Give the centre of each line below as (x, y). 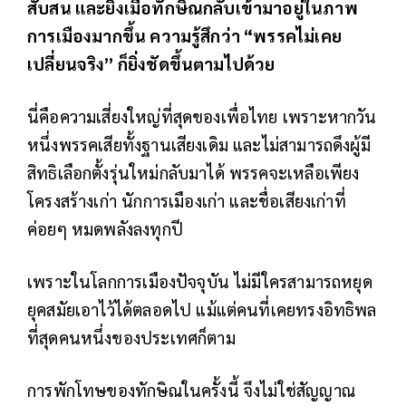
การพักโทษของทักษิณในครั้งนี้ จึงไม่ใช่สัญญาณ (191, 389)
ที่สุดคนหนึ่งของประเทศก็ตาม (131, 337)
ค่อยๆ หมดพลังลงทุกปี (105, 228)
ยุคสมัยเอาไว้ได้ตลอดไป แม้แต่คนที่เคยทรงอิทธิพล (202, 309)
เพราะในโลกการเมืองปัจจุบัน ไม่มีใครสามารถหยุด (200, 280)
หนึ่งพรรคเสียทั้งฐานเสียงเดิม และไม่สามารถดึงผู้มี (199, 144)
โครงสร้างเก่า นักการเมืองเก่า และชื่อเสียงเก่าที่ (187, 200)
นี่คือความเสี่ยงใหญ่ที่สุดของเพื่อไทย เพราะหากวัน (202, 116)
